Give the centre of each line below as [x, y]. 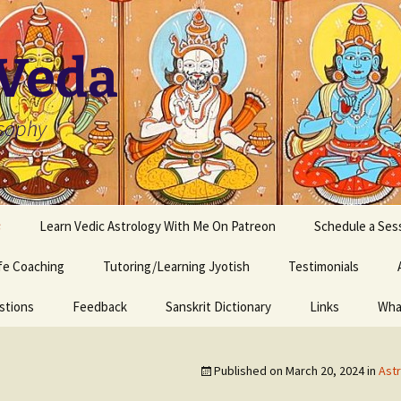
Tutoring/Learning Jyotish [176, 266]
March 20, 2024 [325, 371]
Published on [250, 371]
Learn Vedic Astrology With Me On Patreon [158, 226]
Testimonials [324, 266]
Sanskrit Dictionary [218, 307]
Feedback [100, 307]
